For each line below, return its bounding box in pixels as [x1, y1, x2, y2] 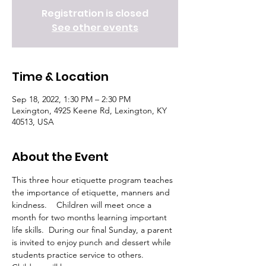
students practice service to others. [12, 249, 144, 260]
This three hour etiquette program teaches [12, 175, 175, 185]
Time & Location [12, 68, 109, 85]
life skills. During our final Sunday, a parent [12, 224, 175, 235]
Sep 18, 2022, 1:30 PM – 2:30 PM [12, 94, 131, 104]
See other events [52, 21, 138, 34]
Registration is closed [42, 7, 148, 20]
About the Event [12, 148, 109, 165]
